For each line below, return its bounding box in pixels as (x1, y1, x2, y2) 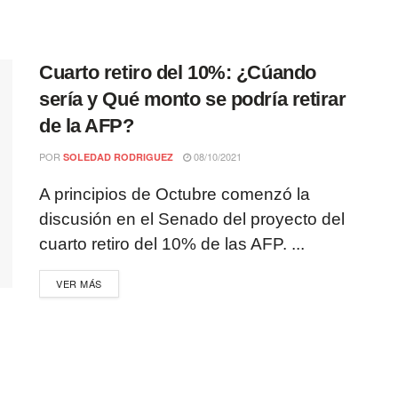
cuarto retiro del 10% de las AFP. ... (39, 235, 305, 253)
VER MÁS (56, 276, 102, 291)
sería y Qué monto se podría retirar (39, 88, 346, 110)
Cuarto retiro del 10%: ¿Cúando (39, 61, 316, 84)
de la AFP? (39, 115, 134, 137)
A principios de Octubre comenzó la (39, 185, 310, 203)
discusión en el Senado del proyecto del (39, 210, 345, 228)
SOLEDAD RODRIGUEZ (63, 150, 173, 163)
